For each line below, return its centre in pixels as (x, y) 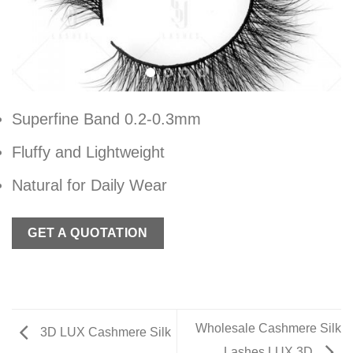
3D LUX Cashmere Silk (104, 333)
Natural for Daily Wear (89, 185)
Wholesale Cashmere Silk (268, 329)
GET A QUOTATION (88, 232)
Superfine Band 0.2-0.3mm (106, 119)
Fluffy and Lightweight (88, 152)
